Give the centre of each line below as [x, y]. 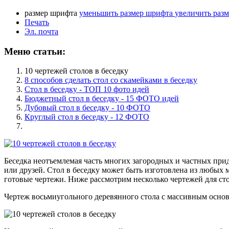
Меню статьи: [35, 51]
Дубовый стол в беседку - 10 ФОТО [87, 108]
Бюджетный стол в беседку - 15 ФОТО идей [102, 99]
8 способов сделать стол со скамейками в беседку [111, 80]
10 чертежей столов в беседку [76, 71]
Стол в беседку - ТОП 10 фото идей [87, 89]
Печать [37, 22]
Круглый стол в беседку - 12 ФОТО [87, 117]
